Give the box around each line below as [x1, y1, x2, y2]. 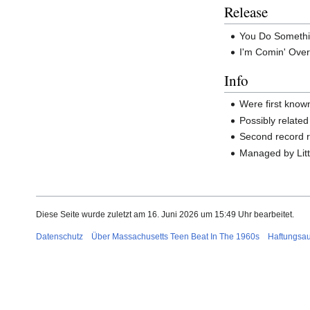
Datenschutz [36, 232, 83, 242]
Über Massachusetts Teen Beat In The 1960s [91, 232, 259, 242]
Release [224, 1, 268, 21]
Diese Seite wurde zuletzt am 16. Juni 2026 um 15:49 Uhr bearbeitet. [36, 210, 294, 220]
